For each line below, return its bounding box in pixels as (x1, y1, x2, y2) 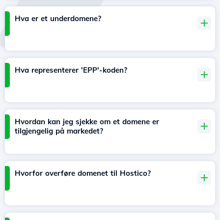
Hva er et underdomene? (15, 14, 101, 24)
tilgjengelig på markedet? (15, 126, 103, 136)
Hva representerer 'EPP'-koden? (15, 65, 127, 75)
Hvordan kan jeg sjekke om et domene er (15, 117, 159, 127)
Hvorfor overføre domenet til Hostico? (15, 168, 151, 178)
